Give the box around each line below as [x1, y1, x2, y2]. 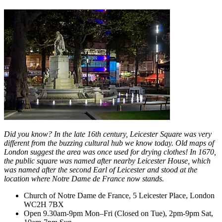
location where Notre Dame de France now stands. [4, 174, 164, 183]
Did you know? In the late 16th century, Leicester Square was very [4, 129, 212, 138]
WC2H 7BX [24, 200, 64, 209]
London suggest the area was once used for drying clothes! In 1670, [4, 147, 216, 156]
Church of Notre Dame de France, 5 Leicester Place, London [24, 191, 215, 200]
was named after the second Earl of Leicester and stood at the [4, 165, 197, 174]
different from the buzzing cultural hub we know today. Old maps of [4, 138, 214, 147]
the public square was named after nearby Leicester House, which [4, 156, 211, 165]
